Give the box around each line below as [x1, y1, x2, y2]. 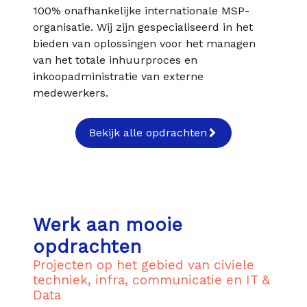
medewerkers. [33, 86, 108, 99]
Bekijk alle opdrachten [88, 125, 207, 139]
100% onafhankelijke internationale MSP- [33, 3, 249, 17]
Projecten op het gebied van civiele [33, 256, 254, 273]
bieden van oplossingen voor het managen [33, 36, 256, 50]
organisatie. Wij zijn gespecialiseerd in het [33, 20, 253, 34]
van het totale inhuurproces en [33, 53, 197, 66]
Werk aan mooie [33, 213, 182, 236]
